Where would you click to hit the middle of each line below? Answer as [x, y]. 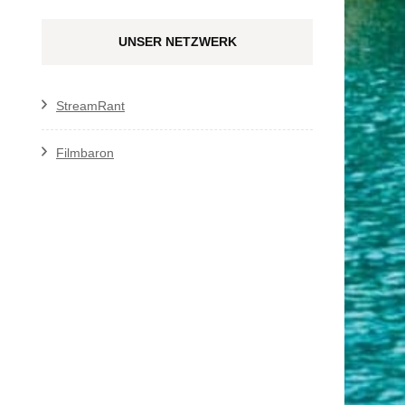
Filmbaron [85, 152]
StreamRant [90, 105]
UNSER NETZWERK [177, 41]
